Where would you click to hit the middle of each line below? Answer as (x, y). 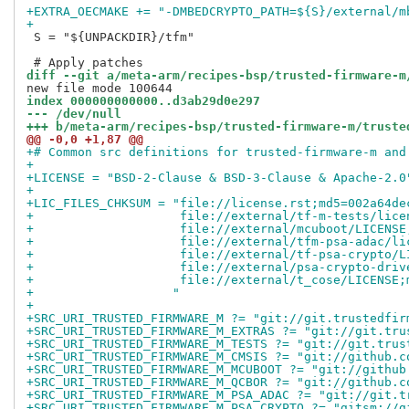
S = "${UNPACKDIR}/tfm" (110, 37)
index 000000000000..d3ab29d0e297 (143, 101)
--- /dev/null (74, 114)
